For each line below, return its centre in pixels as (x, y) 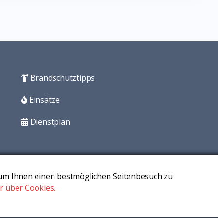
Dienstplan (49, 121)
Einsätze (44, 100)
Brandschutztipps (62, 78)
